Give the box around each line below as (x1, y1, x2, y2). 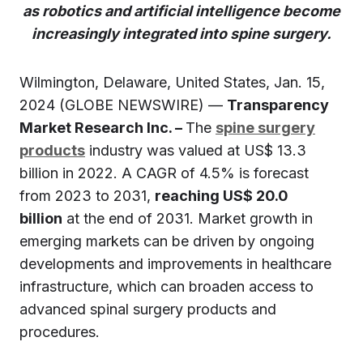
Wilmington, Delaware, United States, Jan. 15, (19, 74, 325, 91)
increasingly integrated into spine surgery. (32, 25, 331, 42)
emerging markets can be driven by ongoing (19, 233, 314, 250)
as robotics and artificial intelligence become (23, 2, 340, 19)
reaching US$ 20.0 (155, 187, 288, 204)
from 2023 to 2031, (19, 187, 155, 204)
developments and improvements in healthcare (19, 255, 331, 272)
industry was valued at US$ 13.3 (85, 142, 306, 159)
